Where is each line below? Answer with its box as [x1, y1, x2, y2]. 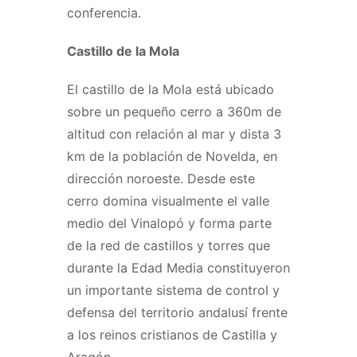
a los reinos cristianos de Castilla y [67, 326, 277, 343]
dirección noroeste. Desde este [67, 170, 255, 186]
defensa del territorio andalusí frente [67, 304, 288, 320]
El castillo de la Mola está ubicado [67, 80, 274, 97]
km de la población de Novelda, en [67, 147, 277, 164]
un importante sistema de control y [67, 281, 280, 298]
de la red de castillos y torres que [67, 237, 270, 253]
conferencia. [67, 4, 141, 21]
